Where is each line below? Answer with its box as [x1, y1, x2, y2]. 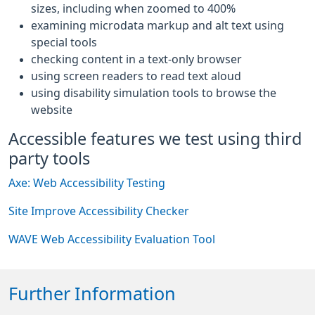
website [31, 104, 72, 115]
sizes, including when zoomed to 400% [31, 3, 236, 14]
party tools [8, 150, 90, 167]
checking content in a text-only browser [31, 53, 242, 65]
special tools [31, 37, 97, 48]
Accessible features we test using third [8, 131, 302, 147]
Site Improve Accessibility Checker [8, 205, 189, 217]
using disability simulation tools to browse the [31, 87, 276, 98]
